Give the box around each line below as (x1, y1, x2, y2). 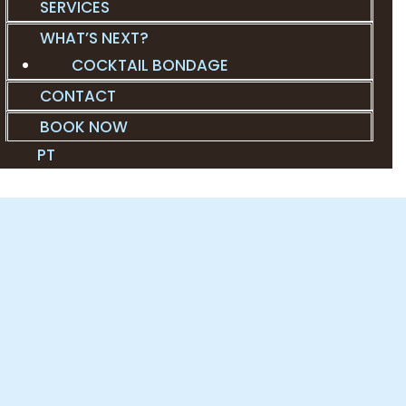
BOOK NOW (40, 115, 128, 138)
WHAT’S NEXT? (40, 26, 149, 49)
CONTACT (40, 84, 116, 107)
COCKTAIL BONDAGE (72, 53, 228, 76)
